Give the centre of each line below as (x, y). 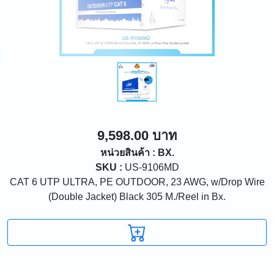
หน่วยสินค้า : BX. (137, 152)
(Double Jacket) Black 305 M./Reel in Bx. (137, 196)
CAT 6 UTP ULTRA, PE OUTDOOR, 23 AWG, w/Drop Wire (137, 182)
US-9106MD (150, 167)
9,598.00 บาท (137, 135)
